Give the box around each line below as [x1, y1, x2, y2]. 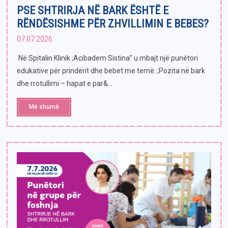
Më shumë [29, 103, 59, 111]
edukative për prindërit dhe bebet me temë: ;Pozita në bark [17, 67, 205, 75]
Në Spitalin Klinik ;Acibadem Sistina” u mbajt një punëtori [17, 54, 198, 63]
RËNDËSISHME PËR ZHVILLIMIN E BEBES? [17, 17, 209, 31]
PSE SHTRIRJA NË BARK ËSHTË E [17, 4, 168, 17]
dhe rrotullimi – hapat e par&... [17, 79, 112, 88]
